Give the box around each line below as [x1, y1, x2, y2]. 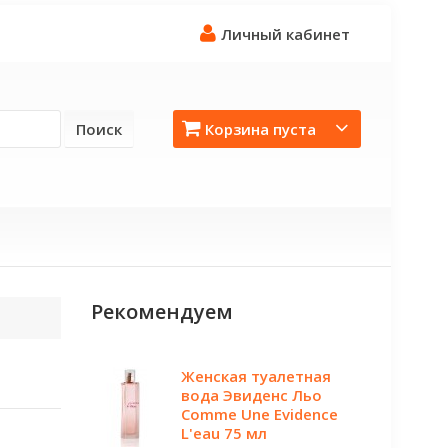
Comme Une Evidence [181, 404, 338, 424]
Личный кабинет [221, 24, 350, 44]
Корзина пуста [205, 119, 316, 139]
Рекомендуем [91, 298, 233, 325]
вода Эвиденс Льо [181, 385, 322, 405]
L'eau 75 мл [181, 423, 267, 443]
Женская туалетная [181, 366, 331, 386]
